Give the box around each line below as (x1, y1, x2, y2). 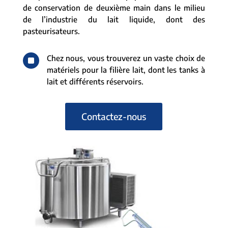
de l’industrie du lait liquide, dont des (22, 14, 206, 24)
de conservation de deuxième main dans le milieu (22, 3, 206, 12)
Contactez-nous (81, 110, 147, 122)
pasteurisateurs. (22, 26, 80, 36)
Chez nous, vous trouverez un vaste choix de (46, 53, 205, 63)
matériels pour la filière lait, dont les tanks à (46, 65, 205, 74)
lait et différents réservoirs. (46, 76, 144, 86)
